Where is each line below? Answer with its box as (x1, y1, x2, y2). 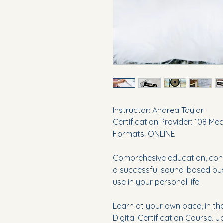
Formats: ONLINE (113, 129, 177, 139)
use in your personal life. (113, 177, 201, 187)
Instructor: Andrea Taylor (113, 105, 204, 115)
